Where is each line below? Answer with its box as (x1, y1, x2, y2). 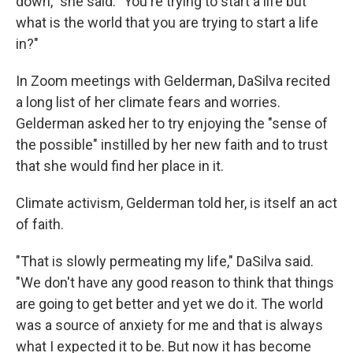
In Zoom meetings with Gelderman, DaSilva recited (16, 72, 330, 89)
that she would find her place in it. (16, 158, 224, 174)
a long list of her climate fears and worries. (16, 94, 281, 110)
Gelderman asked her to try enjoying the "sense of (16, 115, 328, 132)
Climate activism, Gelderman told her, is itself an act (16, 195, 337, 211)
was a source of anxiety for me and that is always (16, 317, 323, 333)
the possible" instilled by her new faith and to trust (16, 136, 328, 153)
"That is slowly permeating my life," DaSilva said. (16, 253, 314, 269)
